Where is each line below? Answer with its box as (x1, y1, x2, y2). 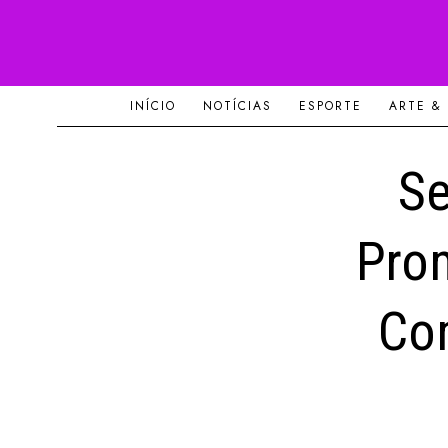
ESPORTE (298, 97, 362, 116)
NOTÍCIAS (202, 97, 272, 116)
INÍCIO (129, 97, 176, 116)
